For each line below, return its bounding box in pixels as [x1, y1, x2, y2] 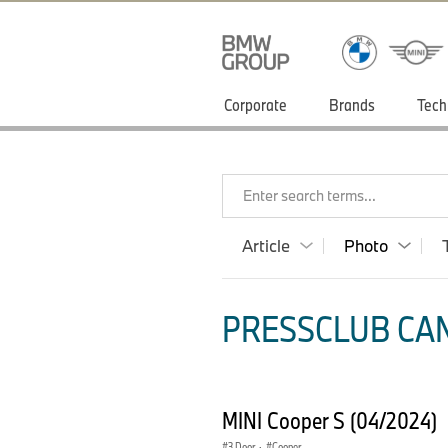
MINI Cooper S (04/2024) [222, 404, 442, 435]
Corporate [224, 94, 287, 115]
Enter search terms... [243, 186, 376, 205]
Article [242, 235, 290, 256]
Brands [329, 94, 375, 115]
